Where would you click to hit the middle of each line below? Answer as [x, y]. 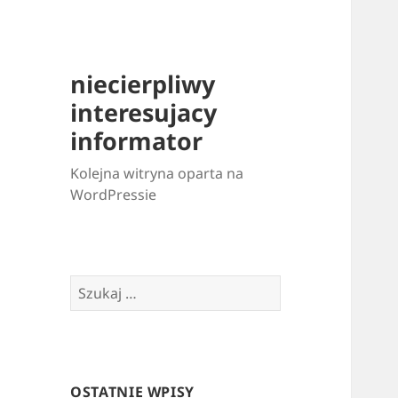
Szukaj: [94, 286]
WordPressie [114, 195]
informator [137, 141]
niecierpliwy [143, 84]
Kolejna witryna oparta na [157, 174]
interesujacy [144, 113]
